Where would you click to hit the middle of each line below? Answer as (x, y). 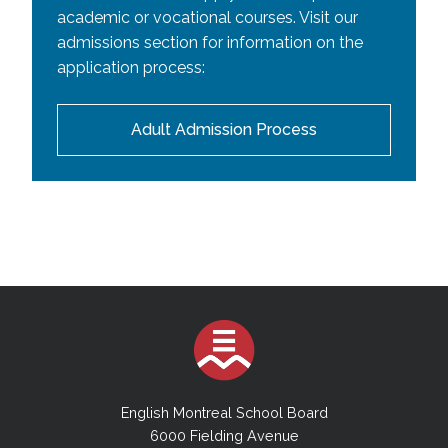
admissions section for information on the (210, 42)
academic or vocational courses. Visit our (207, 17)
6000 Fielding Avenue (224, 436)
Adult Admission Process (224, 129)
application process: (131, 67)
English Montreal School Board (224, 413)
